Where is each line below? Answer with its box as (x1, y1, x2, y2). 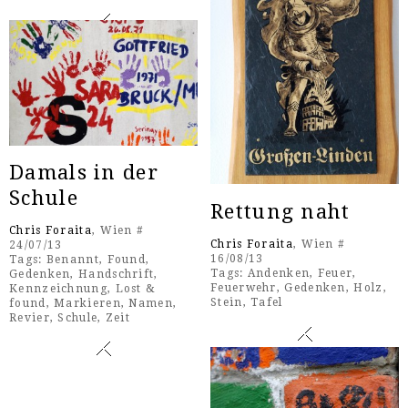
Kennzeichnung (9, 282, 107, 296)
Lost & (115, 282, 157, 296)
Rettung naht (210, 199, 351, 223)
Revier (9, 311, 50, 325)
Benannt (46, 253, 99, 267)
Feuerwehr (210, 280, 277, 294)
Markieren (54, 297, 121, 311)
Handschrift (78, 268, 155, 281)
